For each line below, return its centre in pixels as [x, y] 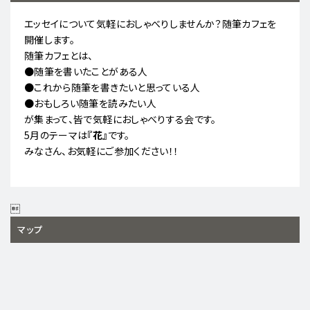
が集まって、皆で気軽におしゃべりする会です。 [120, 119]
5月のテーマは [56, 135]
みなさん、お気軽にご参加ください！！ [102, 151]
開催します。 [50, 40]
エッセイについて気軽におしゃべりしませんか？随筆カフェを [151, 24]
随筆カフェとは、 [59, 56]
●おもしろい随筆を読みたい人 [90, 103]
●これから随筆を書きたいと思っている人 [112, 88]
